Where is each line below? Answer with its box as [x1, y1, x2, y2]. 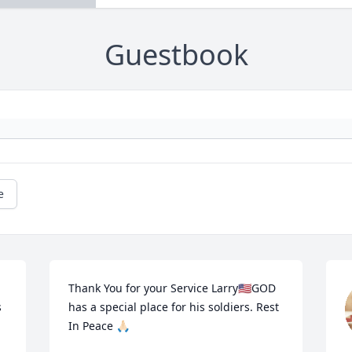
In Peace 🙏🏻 [68, 318, 130, 334]
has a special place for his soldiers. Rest [68, 299, 280, 315]
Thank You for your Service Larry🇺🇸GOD [68, 280, 277, 296]
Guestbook [104, 35, 248, 75]
